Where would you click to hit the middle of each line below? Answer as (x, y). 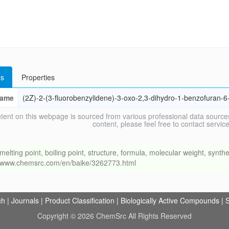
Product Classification (80, 200)
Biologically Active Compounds (170, 200)
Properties (38, 77)
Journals (25, 200)
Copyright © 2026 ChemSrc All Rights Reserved (114, 216)
